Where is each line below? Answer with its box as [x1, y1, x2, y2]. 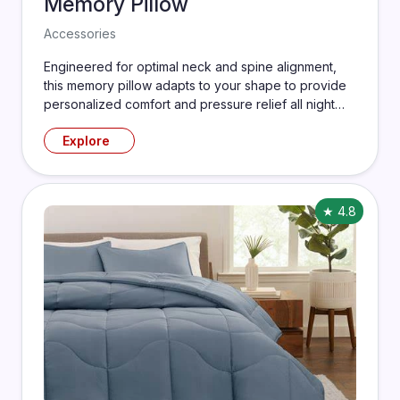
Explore [62, 133, 110, 148]
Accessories [44, 26, 116, 41]
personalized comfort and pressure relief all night [44, 96, 335, 112]
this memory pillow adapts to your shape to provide [44, 78, 346, 93]
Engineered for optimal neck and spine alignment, [44, 59, 337, 74]
